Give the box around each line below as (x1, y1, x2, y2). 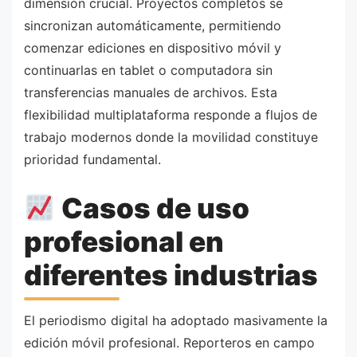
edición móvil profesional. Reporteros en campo (24, 335, 315, 351)
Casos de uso (55, 191, 249, 226)
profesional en (24, 225, 224, 259)
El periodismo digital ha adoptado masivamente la (24, 312, 328, 329)
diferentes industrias (24, 258, 318, 292)
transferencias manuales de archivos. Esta (24, 84, 277, 101)
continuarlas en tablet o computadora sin (24, 62, 273, 79)
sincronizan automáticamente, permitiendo (24, 18, 281, 34)
